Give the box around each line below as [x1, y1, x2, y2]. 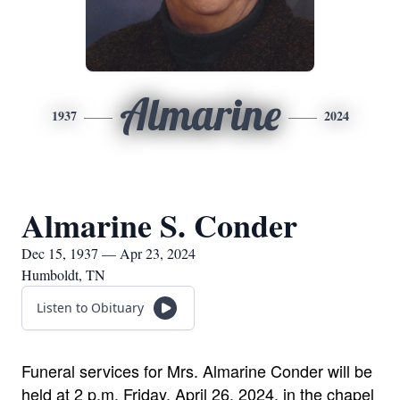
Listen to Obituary [37, 299, 144, 316]
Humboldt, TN [21, 265, 105, 284]
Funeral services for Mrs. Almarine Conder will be [21, 359, 372, 382]
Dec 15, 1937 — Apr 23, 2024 [21, 244, 196, 262]
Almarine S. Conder [21, 202, 297, 248]
